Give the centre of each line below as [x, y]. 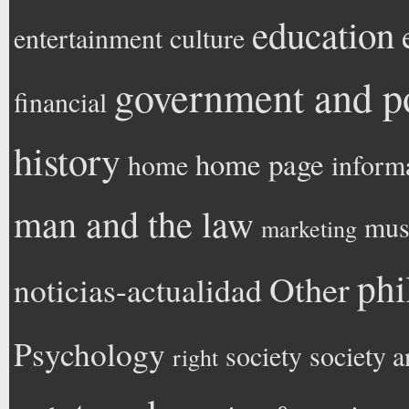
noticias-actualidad [138, 290]
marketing [309, 228]
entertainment [88, 37]
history [67, 160]
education [323, 34]
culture [207, 37]
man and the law [134, 223]
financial [60, 101]
